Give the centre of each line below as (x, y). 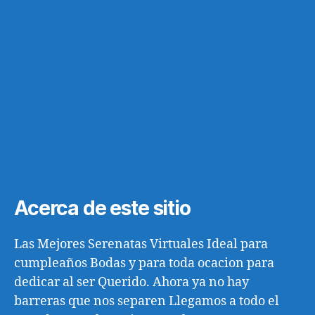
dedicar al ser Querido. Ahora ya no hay (131, 282)
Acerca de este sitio (102, 208)
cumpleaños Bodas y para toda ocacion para (144, 263)
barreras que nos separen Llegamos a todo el (147, 301)
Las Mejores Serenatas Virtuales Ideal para (141, 244)
